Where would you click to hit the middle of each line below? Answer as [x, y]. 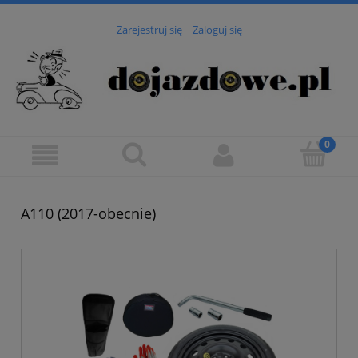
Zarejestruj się [149, 30]
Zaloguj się [217, 30]
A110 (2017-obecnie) [88, 213]
